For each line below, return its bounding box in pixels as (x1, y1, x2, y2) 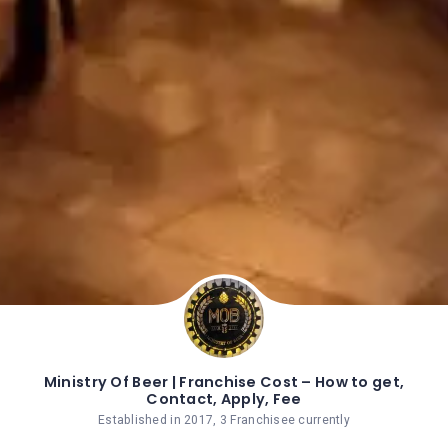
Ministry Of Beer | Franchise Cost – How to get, (43, 371, 405, 392)
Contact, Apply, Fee (146, 388, 302, 409)
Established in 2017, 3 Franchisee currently (97, 412, 351, 427)
